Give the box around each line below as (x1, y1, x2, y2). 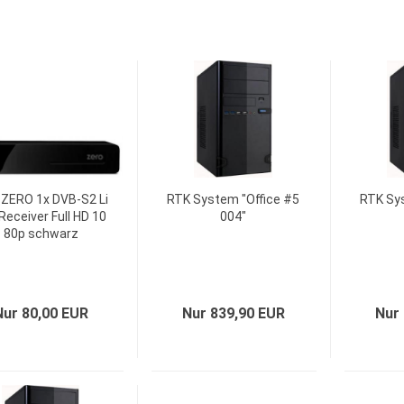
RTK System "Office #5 (167, 192, 300, 207)
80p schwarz (3, 226, 78, 241)
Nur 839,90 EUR (182, 305, 286, 322)
